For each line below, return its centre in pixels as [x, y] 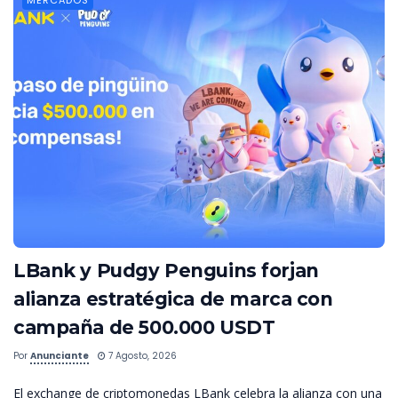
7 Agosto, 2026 [141, 355]
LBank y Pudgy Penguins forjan [166, 270]
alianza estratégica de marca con [173, 298]
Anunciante [60, 355]
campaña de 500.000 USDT [144, 327]
